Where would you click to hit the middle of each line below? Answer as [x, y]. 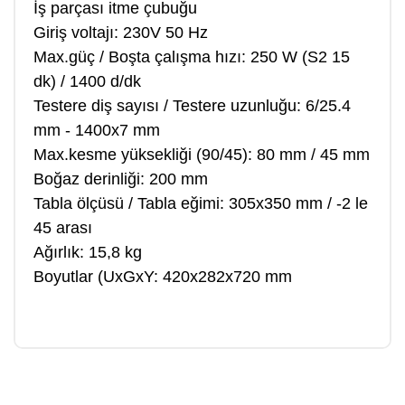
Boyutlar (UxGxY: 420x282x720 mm [163, 277]
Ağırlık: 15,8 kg [88, 252]
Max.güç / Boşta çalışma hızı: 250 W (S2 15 [192, 57]
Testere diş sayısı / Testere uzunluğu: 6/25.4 [192, 106]
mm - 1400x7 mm [97, 130]
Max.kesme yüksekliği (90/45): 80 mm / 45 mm [202, 155]
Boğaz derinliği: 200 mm [121, 179]
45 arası [63, 228]
